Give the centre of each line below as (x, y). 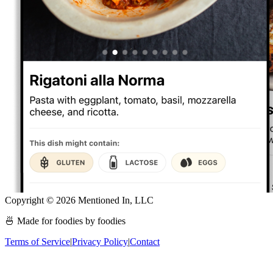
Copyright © (30, 200)
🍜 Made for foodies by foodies (65, 221)
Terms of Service (37, 241)
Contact (145, 241)
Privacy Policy (100, 241)
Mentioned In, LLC (115, 200)
